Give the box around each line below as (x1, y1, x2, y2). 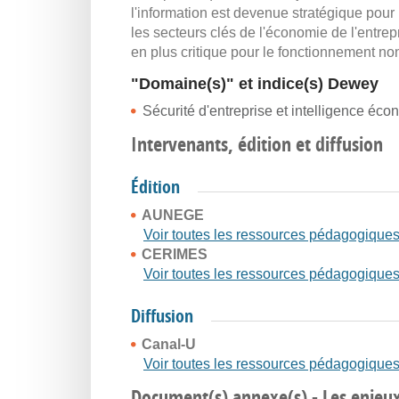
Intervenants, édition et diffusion (131, 131, 383, 158)
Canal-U (142, 337, 196, 352)
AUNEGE (142, 208, 204, 223)
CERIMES (142, 247, 208, 262)
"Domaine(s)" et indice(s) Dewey (131, 75, 379, 93)
